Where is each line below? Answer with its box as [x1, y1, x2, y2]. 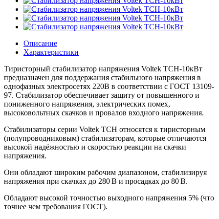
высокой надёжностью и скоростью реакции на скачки [4, 142, 186, 151]
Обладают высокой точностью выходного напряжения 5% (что [4, 193, 214, 202]
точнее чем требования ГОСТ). [4, 202, 108, 211]
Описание [23, 39, 57, 47]
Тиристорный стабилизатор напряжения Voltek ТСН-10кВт [4, 64, 202, 73]
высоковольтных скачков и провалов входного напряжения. [4, 108, 204, 117]
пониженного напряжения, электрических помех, [4, 99, 170, 108]
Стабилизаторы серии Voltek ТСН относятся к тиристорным [4, 125, 205, 133]
